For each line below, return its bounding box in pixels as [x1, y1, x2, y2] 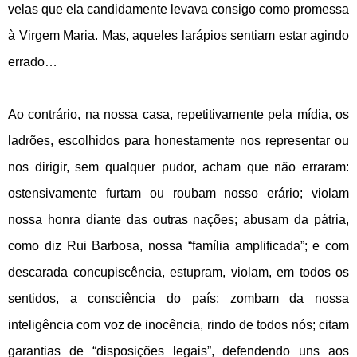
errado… [8, 55, 57, 69]
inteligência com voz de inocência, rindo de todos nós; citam [8, 318, 349, 331]
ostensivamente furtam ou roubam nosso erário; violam [8, 186, 349, 200]
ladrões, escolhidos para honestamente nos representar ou [8, 134, 349, 147]
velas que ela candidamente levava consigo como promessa [8, 2, 349, 16]
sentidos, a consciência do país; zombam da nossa [8, 292, 349, 305]
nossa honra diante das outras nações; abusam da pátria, [8, 213, 349, 226]
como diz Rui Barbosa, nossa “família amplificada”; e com [8, 239, 349, 253]
